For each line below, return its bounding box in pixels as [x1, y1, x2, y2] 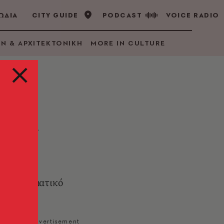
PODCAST [102, 10, 142, 19]
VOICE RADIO [166, 10, 219, 19]
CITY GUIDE [31, 10, 78, 19]
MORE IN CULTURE [90, 38, 165, 47]
